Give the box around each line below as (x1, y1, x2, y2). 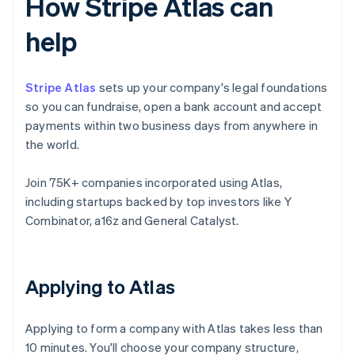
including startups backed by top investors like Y (25, 193, 292, 210)
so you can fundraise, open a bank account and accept (25, 98, 323, 115)
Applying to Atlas (25, 274, 175, 300)
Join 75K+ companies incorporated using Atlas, (25, 174, 283, 191)
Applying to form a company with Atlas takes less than (25, 320, 323, 337)
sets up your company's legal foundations (96, 79, 328, 96)
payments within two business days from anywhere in (25, 117, 319, 134)
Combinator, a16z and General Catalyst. (25, 212, 239, 229)
